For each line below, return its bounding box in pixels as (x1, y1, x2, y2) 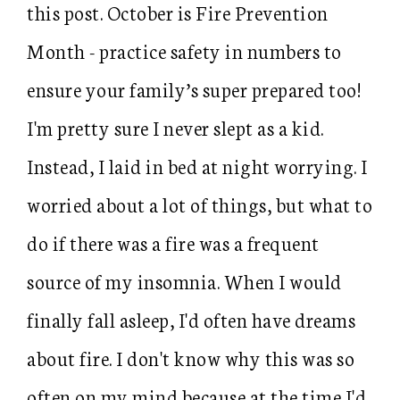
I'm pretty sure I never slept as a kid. (27, 113, 324, 141)
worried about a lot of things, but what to (27, 190, 372, 218)
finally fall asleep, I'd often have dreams (27, 305, 355, 333)
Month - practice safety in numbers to (27, 37, 342, 64)
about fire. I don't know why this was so (27, 344, 354, 371)
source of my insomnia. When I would (27, 267, 342, 295)
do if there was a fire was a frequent (27, 229, 320, 256)
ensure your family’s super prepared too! (27, 75, 361, 103)
